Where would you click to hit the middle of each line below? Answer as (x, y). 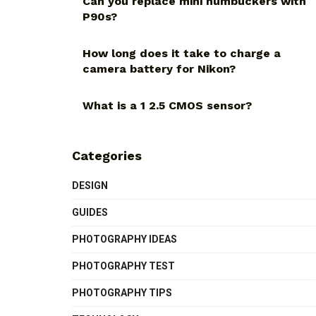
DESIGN (90, 186)
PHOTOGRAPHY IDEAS (124, 239)
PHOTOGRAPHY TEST (123, 266)
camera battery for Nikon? (159, 69)
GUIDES (90, 213)
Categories (107, 156)
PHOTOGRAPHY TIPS (122, 293)
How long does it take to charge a (182, 54)
